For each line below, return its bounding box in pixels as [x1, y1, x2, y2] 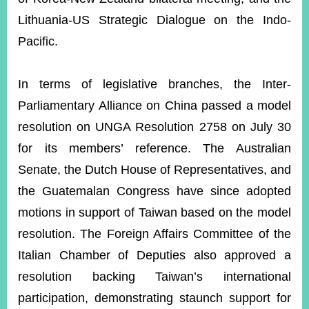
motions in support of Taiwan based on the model [18, 206, 291, 219]
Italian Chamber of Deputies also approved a [18, 248, 291, 262]
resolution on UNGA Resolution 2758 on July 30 [18, 120, 291, 134]
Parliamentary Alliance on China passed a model [18, 99, 291, 112]
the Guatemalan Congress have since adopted [18, 184, 291, 198]
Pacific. [18, 34, 58, 48]
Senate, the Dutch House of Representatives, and [18, 163, 291, 177]
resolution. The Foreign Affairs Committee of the [18, 227, 291, 241]
